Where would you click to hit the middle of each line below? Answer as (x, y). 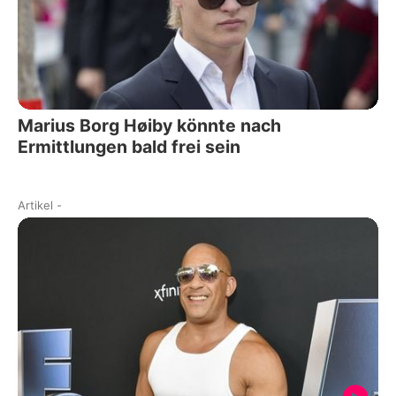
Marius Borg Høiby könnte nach (149, 126)
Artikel (35, 206)
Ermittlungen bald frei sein (129, 147)
